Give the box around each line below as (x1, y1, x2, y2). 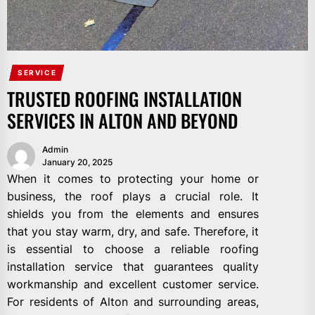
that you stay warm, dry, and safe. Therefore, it (7, 224, 259, 238)
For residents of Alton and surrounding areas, (7, 294, 259, 309)
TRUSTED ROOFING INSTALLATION (7, 84, 242, 112)
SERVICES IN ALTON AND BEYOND (7, 106, 238, 134)
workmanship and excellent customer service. (7, 276, 259, 291)
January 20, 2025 (42, 156, 112, 167)
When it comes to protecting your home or (7, 171, 259, 186)
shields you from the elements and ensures (7, 206, 259, 221)
